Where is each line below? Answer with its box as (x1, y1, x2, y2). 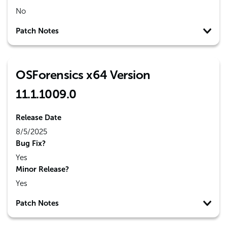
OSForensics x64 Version (16, 67, 150, 82)
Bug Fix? (16, 139, 46, 148)
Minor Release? (16, 165, 69, 174)
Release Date (16, 113, 61, 122)
